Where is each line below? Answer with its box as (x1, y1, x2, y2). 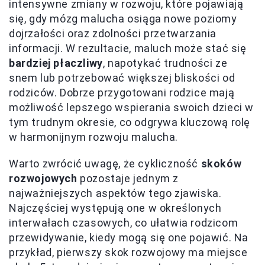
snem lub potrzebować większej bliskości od (9, 71, 235, 84)
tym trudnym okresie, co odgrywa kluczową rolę (9, 115, 251, 128)
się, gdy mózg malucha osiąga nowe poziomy (9, 12, 237, 25)
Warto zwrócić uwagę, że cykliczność (9, 157, 201, 170)
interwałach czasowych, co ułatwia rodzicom (9, 216, 238, 229)
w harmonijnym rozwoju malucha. (9, 130, 179, 143)
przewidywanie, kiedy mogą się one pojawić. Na (9, 231, 249, 244)
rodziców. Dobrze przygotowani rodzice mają (9, 86, 235, 99)
